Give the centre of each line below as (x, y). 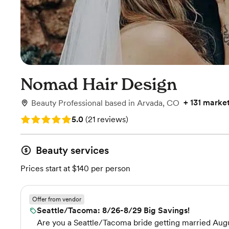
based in (121, 103)
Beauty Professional (67, 103)
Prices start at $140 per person (75, 168)
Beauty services (72, 150)
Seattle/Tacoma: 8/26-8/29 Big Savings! (113, 210)
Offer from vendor (57, 199)
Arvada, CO (158, 103)
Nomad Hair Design (99, 84)
